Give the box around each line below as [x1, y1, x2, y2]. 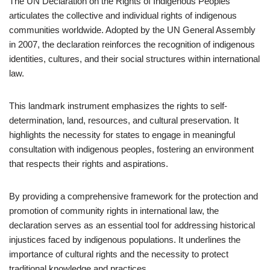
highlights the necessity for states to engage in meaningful [9, 130, 235, 140]
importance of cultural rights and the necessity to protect [9, 249, 228, 259]
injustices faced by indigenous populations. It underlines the [9, 234, 240, 245]
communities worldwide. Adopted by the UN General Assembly [9, 25, 256, 35]
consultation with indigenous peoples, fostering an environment [9, 144, 254, 154]
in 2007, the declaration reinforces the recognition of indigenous [9, 39, 255, 49]
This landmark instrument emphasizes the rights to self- [9, 101, 227, 111]
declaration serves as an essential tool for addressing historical [9, 220, 255, 230]
